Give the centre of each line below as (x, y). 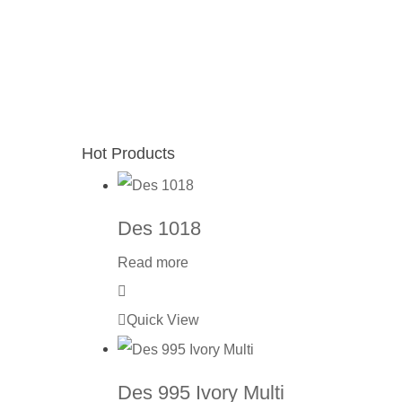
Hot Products (128, 153)
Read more (153, 263)
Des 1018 (159, 229)
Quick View (163, 320)
